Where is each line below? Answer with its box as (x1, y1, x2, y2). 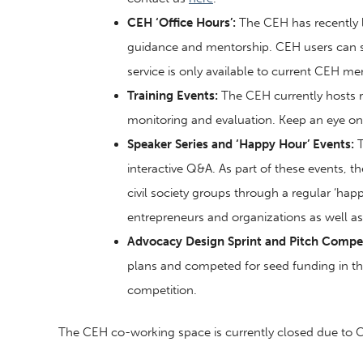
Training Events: (127, 88, 218, 103)
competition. (127, 282, 197, 297)
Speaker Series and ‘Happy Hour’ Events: (127, 136, 354, 152)
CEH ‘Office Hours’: (127, 15, 236, 30)
